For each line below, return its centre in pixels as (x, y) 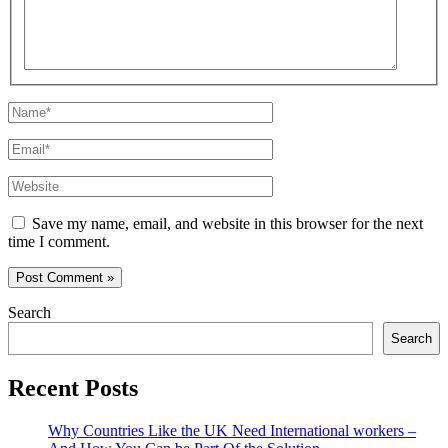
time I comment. (59, 242)
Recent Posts (73, 388)
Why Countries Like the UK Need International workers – (232, 431)
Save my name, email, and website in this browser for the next (227, 224)
